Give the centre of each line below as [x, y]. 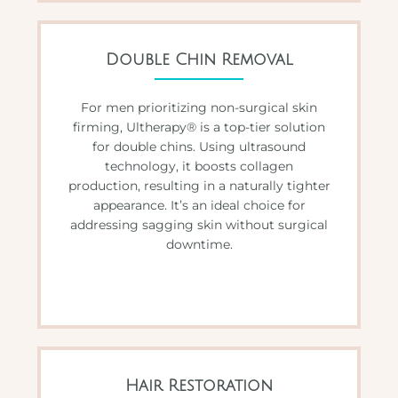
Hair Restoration [199, 385]
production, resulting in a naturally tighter [199, 185]
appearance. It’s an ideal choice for [199, 205]
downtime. [199, 244]
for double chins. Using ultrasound [199, 146]
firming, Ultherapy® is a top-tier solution [199, 127]
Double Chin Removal [199, 59]
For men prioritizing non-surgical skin [199, 107]
